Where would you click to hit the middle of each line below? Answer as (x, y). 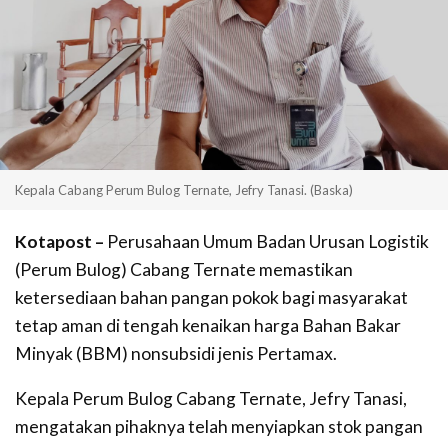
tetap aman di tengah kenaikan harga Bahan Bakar (208, 325)
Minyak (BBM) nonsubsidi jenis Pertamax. (176, 353)
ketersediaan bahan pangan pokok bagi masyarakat (211, 297)
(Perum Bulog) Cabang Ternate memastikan (184, 269)
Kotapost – (59, 241)
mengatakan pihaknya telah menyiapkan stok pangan (219, 426)
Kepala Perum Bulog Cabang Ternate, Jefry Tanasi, (211, 398)
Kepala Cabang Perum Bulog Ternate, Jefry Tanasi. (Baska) (184, 190)
